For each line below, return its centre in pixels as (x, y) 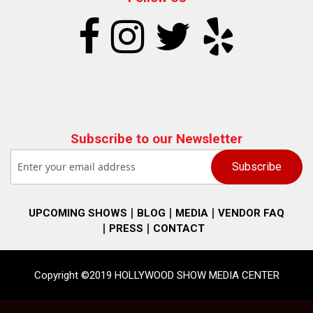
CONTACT (179, 228)
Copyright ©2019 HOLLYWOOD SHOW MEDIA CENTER (156, 275)
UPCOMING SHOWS (78, 213)
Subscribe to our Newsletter (156, 138)
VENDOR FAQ (251, 213)
